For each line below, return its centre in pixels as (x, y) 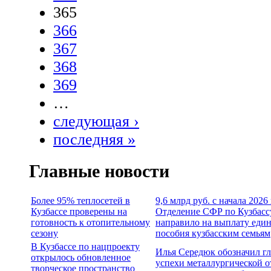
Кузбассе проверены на (79, 211)
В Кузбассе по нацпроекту (85, 246)
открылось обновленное (81, 257)
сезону (44, 233)
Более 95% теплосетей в (80, 200)
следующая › (96, 121)
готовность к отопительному (90, 222)
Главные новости (99, 171)
